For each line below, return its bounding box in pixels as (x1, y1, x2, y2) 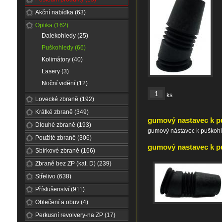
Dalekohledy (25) (42, 32, 88, 39)
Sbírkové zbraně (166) (35, 147, 95, 154)
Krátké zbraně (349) (35, 109, 89, 115)
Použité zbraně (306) (35, 134, 92, 141)
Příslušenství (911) (35, 186, 85, 193)
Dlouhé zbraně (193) (35, 121, 91, 128)
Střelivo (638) (35, 173, 71, 180)
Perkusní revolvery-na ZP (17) (35, 212, 115, 219)
